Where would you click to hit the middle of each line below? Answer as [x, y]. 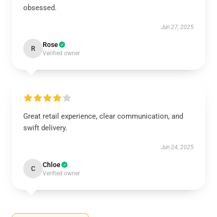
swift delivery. [45, 128]
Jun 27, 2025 [177, 27]
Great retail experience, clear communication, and [103, 116]
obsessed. [40, 8]
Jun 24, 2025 [177, 147]
